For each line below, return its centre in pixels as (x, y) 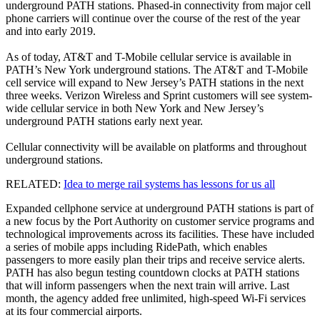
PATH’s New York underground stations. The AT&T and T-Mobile (157, 70)
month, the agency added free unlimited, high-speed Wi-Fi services (156, 299)
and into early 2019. (51, 31)
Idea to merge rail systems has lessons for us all (169, 184)
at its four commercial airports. (74, 311)
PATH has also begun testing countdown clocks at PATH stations (152, 273)
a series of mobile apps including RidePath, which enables (136, 247)
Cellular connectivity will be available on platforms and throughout (156, 147)
